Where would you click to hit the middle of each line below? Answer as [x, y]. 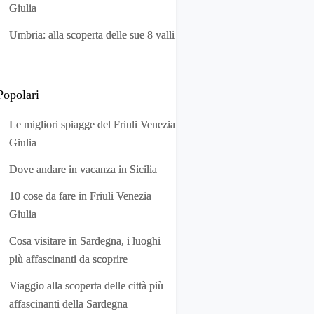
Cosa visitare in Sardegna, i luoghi [85, 241]
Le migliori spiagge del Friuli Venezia [92, 124]
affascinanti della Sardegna [68, 304]
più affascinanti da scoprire [68, 259]
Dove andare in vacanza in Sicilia [83, 169]
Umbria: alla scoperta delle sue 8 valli [92, 35]
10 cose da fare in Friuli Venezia [80, 196]
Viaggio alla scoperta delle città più [86, 286]
